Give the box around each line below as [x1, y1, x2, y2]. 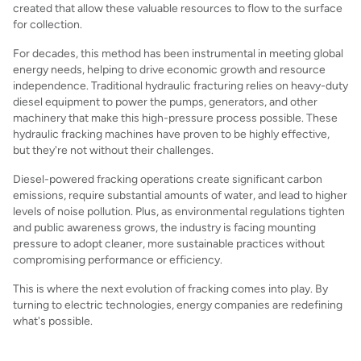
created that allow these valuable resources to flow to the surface [13, 2, 342, 15]
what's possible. [13, 314, 93, 327]
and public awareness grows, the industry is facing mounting [13, 221, 316, 234]
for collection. [13, 18, 82, 31]
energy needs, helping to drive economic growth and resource [13, 63, 326, 76]
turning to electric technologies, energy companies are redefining [13, 298, 342, 311]
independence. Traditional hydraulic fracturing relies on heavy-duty [13, 79, 348, 92]
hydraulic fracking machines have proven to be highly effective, [13, 127, 330, 140]
